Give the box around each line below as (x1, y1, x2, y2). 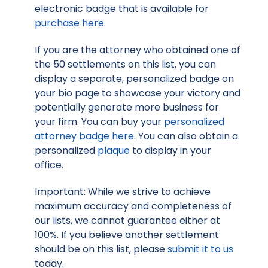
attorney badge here (35, 129, 134, 144)
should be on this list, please (35, 242, 167, 256)
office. (35, 158, 63, 172)
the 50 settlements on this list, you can (35, 57, 216, 72)
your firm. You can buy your (35, 115, 164, 129)
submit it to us (167, 242, 233, 256)
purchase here (35, 16, 104, 31)
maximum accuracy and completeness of (35, 199, 232, 213)
